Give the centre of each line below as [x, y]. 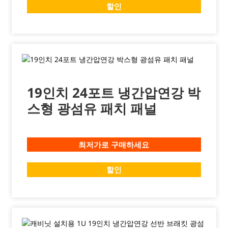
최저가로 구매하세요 [114, 145]
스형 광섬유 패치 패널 [92, 109]
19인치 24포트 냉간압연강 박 [113, 93]
